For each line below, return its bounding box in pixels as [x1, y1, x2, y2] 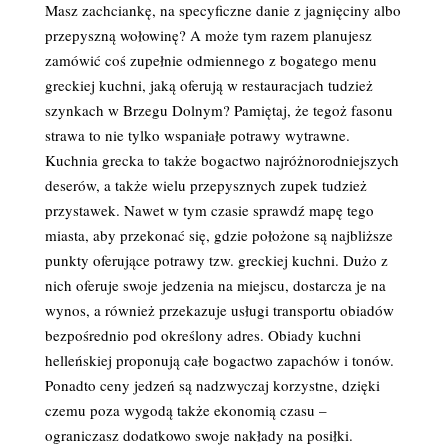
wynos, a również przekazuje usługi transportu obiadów [44, 300, 394, 320]
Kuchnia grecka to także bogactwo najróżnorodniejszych [44, 150, 399, 170]
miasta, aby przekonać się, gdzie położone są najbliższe [44, 225, 393, 245]
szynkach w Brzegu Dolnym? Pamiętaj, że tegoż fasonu [44, 100, 393, 120]
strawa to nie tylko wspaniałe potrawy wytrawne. [44, 125, 350, 145]
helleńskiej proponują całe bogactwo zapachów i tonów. [44, 350, 394, 370]
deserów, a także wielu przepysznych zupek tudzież [44, 175, 367, 195]
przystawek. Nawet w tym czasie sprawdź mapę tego [44, 200, 374, 220]
